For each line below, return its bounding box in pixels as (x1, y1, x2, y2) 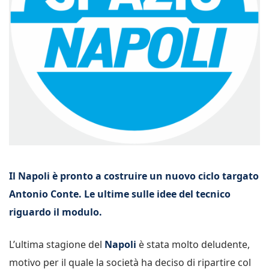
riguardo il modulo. (9, 205, 102, 219)
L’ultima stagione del (9, 238, 104, 251)
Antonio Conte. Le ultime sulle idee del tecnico (9, 187, 231, 201)
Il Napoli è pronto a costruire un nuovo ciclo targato (9, 169, 259, 183)
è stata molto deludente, (136, 238, 250, 251)
